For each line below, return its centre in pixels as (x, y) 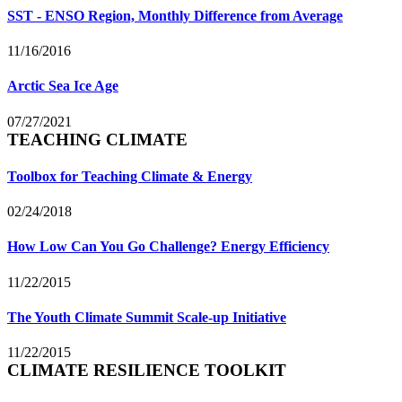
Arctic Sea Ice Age (63, 86)
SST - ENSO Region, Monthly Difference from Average (175, 15)
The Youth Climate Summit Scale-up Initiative (147, 317)
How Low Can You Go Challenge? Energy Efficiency (168, 247)
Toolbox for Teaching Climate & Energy (130, 176)
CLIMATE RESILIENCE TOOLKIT (147, 371)
